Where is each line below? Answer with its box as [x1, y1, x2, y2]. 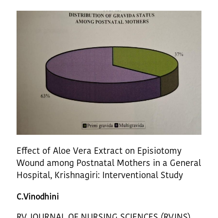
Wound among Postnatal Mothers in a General [17, 156, 201, 169]
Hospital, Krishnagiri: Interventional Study [17, 168, 183, 181]
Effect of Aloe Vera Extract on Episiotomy [17, 144, 182, 157]
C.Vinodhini [17, 190, 59, 202]
